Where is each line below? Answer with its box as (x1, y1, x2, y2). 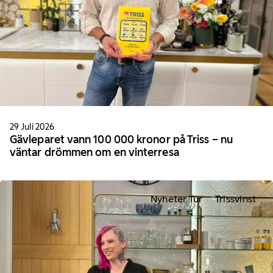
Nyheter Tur (150, 193, 203, 205)
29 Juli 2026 (10, 121, 55, 132)
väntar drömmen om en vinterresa (10, 145, 179, 159)
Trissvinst (214, 193, 257, 205)
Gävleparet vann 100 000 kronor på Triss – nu (10, 132, 233, 146)
